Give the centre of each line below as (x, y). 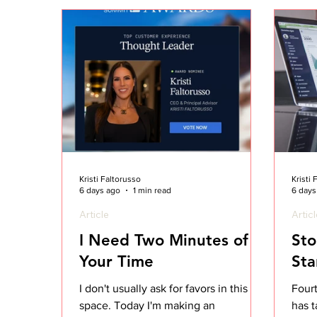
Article (94, 214)
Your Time (117, 261)
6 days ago (100, 191)
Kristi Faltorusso (110, 179)
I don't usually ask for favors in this (164, 288)
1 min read (152, 191)
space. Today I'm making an (148, 305)
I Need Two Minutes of (164, 240)
